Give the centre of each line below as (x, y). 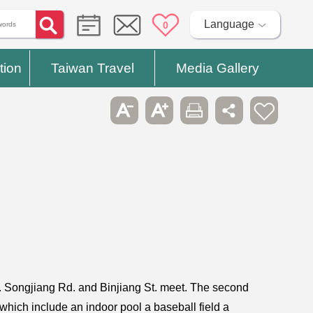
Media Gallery (217, 68)
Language (229, 24)
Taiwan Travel (92, 68)
